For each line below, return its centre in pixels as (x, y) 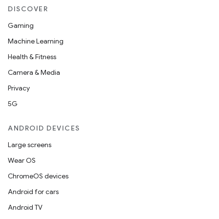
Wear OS (22, 160)
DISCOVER (28, 9)
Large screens (30, 145)
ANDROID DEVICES (44, 128)
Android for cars (33, 192)
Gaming (21, 25)
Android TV (25, 207)
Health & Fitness (32, 57)
